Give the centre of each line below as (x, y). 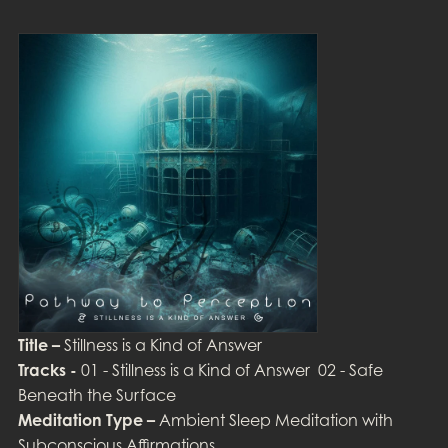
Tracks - (47, 370)
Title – (38, 345)
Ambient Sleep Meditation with (273, 420)
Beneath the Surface (96, 395)
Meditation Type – (86, 420)
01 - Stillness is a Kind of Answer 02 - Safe (229, 370)
